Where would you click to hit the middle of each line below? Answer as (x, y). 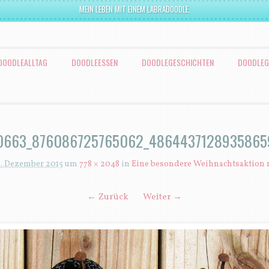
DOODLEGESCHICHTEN (178, 62)
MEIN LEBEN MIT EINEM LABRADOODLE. (134, 9)
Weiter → (162, 198)
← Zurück (108, 198)
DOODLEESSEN (95, 62)
